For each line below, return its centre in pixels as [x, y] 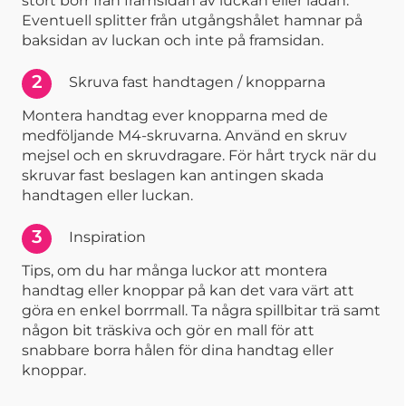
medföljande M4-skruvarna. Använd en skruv [184, 135]
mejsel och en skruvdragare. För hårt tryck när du [199, 155]
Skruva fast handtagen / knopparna [197, 82]
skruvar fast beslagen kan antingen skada [173, 175]
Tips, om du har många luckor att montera [174, 270]
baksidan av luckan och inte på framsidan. [173, 40]
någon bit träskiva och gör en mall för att [168, 330]
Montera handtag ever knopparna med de [175, 115]
